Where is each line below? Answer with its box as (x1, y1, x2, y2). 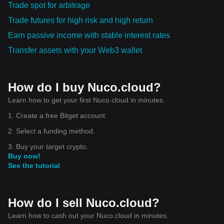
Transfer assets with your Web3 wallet (8, 45, 142, 54)
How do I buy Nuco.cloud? (8, 80, 161, 94)
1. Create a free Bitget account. (8, 111, 107, 119)
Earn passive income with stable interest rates (8, 30, 170, 39)
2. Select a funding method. (8, 126, 95, 135)
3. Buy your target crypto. (8, 142, 88, 150)
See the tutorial (8, 161, 60, 169)
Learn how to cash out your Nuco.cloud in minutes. (8, 211, 168, 219)
